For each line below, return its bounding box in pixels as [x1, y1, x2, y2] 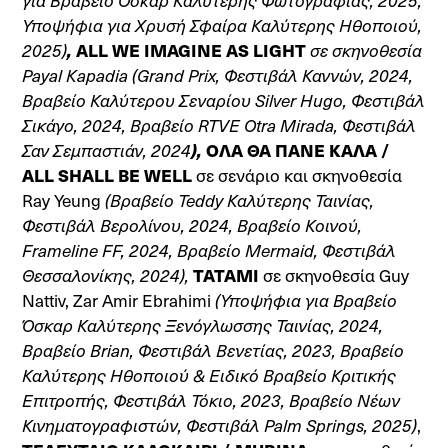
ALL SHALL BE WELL [22, 163, 193, 187]
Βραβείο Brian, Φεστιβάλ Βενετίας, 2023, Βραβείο [22, 338, 405, 362]
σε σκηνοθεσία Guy [259, 263, 410, 287]
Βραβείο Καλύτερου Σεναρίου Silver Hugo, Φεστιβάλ [22, 88, 426, 112]
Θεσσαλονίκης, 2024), [22, 263, 190, 287]
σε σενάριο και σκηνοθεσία [192, 163, 403, 187]
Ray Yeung [22, 188, 106, 212]
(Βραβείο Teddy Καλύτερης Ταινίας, [105, 188, 375, 212]
